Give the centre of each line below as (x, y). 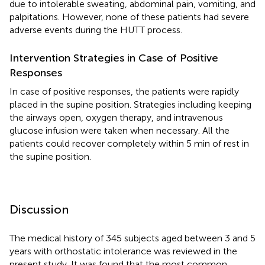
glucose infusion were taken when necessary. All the (119, 130)
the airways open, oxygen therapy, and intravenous (116, 117)
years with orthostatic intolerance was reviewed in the (123, 251)
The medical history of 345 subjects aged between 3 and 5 (132, 238)
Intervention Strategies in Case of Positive (114, 58)
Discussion (39, 209)
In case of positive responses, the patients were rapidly (124, 91)
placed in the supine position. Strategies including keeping (130, 104)
